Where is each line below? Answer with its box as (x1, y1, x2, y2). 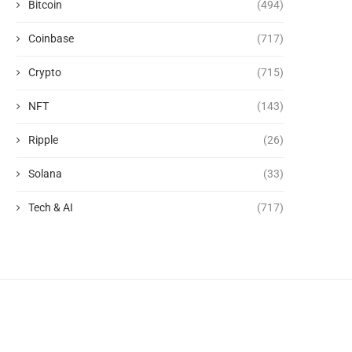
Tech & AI (28, 201, 73, 214)
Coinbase (28, 32, 74, 46)
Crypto (28, 66, 61, 79)
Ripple (28, 134, 58, 147)
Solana (28, 167, 62, 181)
